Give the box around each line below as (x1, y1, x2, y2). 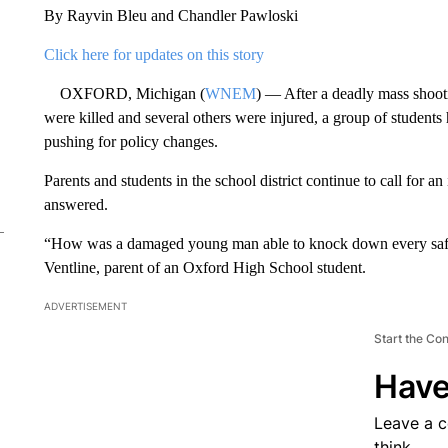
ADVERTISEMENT (43, 300, 127, 313)
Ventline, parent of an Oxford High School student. (43, 259, 366, 277)
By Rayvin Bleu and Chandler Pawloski (43, 7, 298, 25)
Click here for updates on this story (43, 46, 264, 64)
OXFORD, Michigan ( (43, 85, 205, 103)
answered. (43, 196, 108, 214)
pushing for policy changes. (43, 133, 218, 151)
